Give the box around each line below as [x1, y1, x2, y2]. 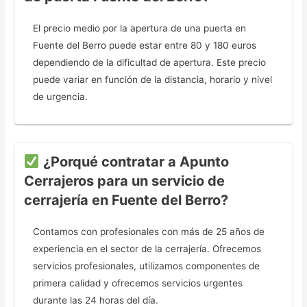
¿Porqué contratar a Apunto [39, 153, 229, 171]
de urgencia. [33, 91, 88, 103]
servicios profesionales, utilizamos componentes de [33, 260, 260, 272]
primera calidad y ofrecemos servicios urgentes [33, 278, 243, 289]
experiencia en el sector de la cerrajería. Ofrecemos [33, 243, 262, 255]
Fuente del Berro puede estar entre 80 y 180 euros [33, 40, 257, 51]
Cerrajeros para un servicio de [23, 173, 225, 190]
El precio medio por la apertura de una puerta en [33, 23, 247, 34]
